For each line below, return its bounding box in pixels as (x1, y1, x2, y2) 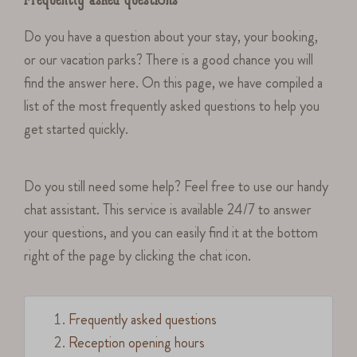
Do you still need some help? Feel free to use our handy (24, 176, 329, 198)
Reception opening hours (69, 331, 206, 353)
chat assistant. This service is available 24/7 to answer (24, 199, 312, 221)
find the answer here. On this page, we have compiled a (24, 72, 324, 93)
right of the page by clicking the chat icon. (24, 245, 252, 267)
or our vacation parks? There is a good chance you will (24, 49, 314, 70)
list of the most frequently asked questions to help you (24, 95, 320, 116)
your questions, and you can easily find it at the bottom (24, 222, 319, 244)
